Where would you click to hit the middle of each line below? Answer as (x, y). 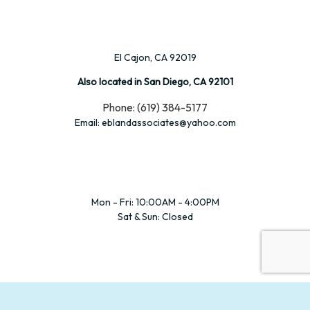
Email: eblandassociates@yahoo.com (155, 123)
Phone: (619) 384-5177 (155, 108)
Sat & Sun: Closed (155, 216)
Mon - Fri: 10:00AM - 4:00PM (155, 202)
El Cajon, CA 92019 (155, 58)
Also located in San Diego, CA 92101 (155, 82)
